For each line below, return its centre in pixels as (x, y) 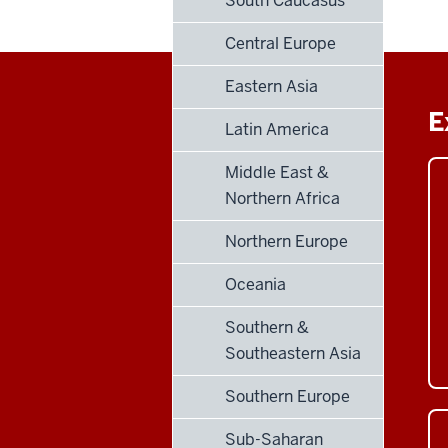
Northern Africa (282, 198)
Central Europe (280, 43)
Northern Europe (286, 241)
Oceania (255, 284)
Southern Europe (287, 396)
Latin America (277, 129)
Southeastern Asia (293, 353)
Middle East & (277, 172)
